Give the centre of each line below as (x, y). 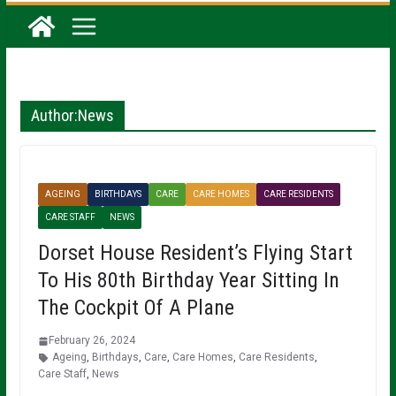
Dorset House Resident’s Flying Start (195, 253)
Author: (54, 116)
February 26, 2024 (91, 341)
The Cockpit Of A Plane (136, 308)
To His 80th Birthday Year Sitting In (188, 281)
